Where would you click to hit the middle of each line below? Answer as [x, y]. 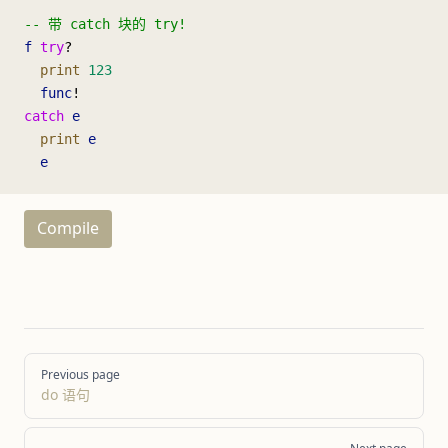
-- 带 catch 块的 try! [105, 23]
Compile [67, 228]
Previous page [80, 374]
